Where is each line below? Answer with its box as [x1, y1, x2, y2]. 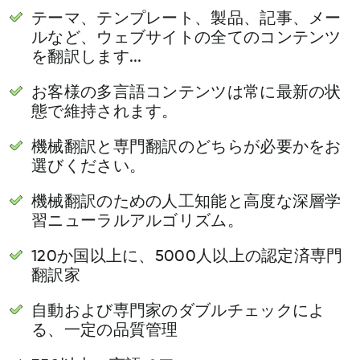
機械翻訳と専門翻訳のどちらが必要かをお [31, 140, 342, 157]
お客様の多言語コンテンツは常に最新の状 [31, 85, 342, 102]
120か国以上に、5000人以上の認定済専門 [31, 249, 343, 266]
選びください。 [31, 159, 146, 176]
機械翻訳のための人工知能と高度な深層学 [31, 194, 342, 211]
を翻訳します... [31, 50, 142, 67]
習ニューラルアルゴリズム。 [31, 214, 243, 231]
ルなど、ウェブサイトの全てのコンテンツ [31, 31, 342, 47]
